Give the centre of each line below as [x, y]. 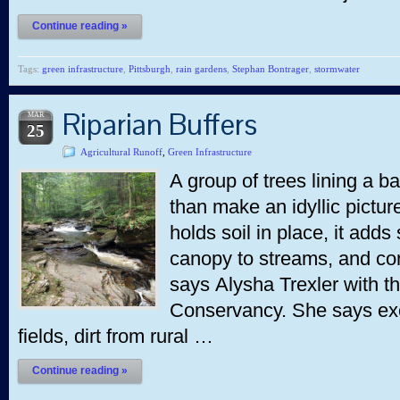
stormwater [337, 69]
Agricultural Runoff [121, 152]
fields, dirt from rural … [116, 337]
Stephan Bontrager [271, 69]
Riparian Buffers [160, 125]
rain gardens [201, 69]
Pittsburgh [150, 69]
